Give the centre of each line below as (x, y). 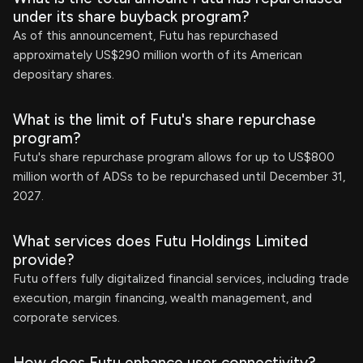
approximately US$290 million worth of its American (158, 55)
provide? (44, 260)
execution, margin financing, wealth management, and (162, 298)
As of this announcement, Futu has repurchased (145, 36)
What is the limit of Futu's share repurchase (164, 120)
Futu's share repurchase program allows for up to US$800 (174, 157)
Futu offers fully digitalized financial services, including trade (181, 279)
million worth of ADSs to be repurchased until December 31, (179, 177)
